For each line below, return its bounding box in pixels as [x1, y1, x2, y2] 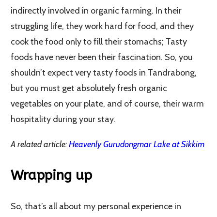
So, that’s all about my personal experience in [11, 201, 182, 212]
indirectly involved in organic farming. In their [11, 5, 182, 16]
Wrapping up [11, 167, 93, 183]
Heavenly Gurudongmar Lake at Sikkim [69, 139, 205, 150]
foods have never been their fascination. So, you [11, 51, 193, 62]
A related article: [11, 139, 69, 150]
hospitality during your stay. [11, 113, 116, 124]
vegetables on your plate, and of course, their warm [11, 98, 204, 109]
